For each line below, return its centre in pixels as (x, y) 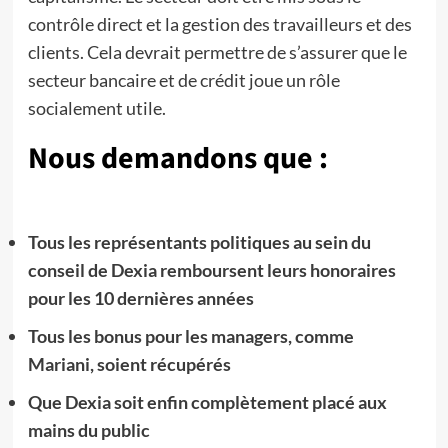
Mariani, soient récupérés (129, 364)
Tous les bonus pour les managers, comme (190, 336)
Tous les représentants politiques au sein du (199, 242)
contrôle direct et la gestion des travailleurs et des (219, 24)
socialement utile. (96, 108)
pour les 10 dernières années (140, 298)
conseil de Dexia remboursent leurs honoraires (211, 270)
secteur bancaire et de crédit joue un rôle (183, 80)
